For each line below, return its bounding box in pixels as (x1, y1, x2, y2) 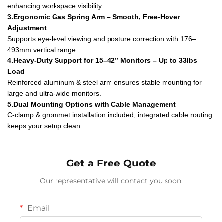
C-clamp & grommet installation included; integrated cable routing (7, 111, 212, 119)
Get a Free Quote (66, 157, 156, 169)
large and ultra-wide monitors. (7, 89, 101, 97)
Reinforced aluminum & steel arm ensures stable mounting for (7, 78, 202, 86)
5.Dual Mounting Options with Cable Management (7, 100, 176, 108)
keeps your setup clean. (7, 121, 82, 130)
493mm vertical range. (7, 45, 78, 54)
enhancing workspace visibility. (7, 1, 103, 10)
